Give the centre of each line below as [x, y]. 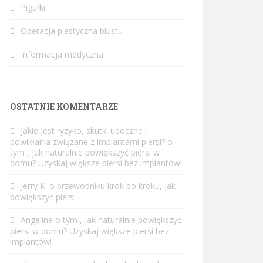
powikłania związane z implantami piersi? [87, 142]
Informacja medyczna [62, 54]
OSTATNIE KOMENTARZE [64, 107]
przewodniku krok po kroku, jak [116, 186]
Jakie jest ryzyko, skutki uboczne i [84, 131]
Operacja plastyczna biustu [72, 31]
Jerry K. [34, 186]
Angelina [37, 220]
